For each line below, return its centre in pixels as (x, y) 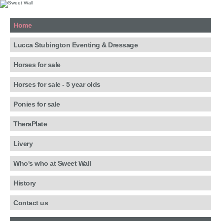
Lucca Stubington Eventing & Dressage (75, 45)
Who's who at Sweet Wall (52, 163)
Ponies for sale (37, 104)
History (25, 183)
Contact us (31, 203)
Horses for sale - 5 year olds (57, 84)
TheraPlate (30, 124)
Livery (23, 144)
